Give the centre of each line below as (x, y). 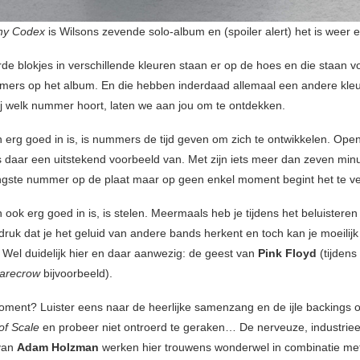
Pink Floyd (287, 254)
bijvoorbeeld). (76, 274)
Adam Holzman (58, 348)
